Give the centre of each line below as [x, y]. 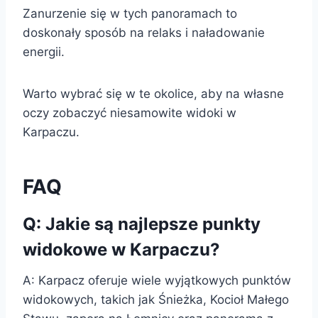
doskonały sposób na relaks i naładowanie [144, 32]
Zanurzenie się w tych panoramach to [130, 13]
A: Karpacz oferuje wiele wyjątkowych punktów [157, 280]
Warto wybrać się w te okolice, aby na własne [153, 93]
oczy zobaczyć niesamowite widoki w [130, 113]
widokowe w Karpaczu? [121, 249]
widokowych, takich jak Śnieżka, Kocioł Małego [156, 299]
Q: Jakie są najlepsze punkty [142, 224]
